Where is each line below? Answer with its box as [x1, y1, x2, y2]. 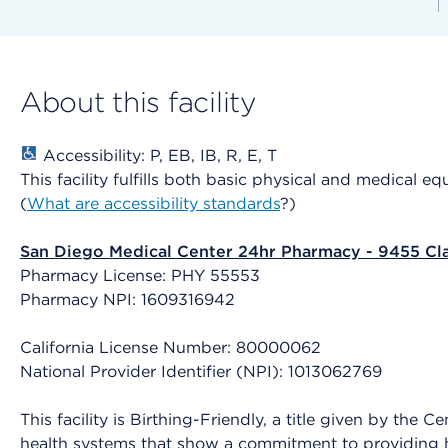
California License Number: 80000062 [20, 338, 321, 358]
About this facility [20, 85, 256, 120]
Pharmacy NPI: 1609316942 [20, 290, 235, 310]
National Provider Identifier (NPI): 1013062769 [20, 362, 382, 382]
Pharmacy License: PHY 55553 [20, 266, 260, 286]
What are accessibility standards [27, 194, 280, 214]
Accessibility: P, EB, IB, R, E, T [38, 146, 277, 166]
